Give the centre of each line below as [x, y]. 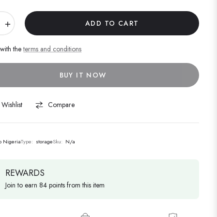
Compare [62, 105]
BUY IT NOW [83, 75]
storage [45, 142]
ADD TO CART [112, 23]
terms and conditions [53, 49]
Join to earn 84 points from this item [55, 185]
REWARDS [25, 173]
